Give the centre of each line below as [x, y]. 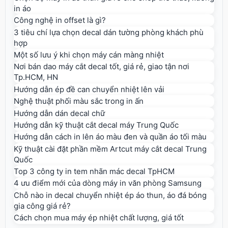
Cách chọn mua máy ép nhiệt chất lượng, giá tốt [99, 218]
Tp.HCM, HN [36, 77]
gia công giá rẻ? [42, 206]
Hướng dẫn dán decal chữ [59, 113]
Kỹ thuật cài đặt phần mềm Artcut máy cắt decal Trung [110, 149]
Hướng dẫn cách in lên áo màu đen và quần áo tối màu [110, 137]
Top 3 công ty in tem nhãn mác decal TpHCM [94, 172]
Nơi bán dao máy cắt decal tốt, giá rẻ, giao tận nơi [102, 67]
